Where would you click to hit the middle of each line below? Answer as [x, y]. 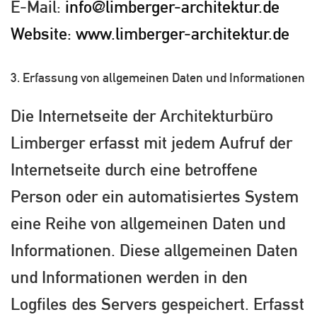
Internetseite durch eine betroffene [134, 169]
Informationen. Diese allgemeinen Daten [154, 249]
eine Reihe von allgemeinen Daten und [148, 223]
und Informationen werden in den [129, 276]
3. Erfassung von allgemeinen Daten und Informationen [158, 78]
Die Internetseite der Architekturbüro [142, 115]
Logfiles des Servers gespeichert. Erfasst [157, 303]
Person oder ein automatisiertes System [155, 196]
